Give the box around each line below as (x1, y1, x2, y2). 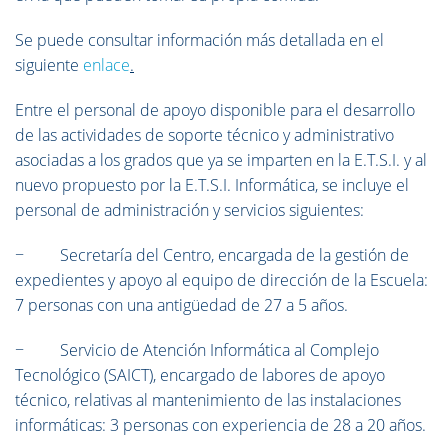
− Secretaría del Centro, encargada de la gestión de (15, 244, 409, 266)
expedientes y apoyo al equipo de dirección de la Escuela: (15, 269, 428, 291)
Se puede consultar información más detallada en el (15, 29, 384, 51)
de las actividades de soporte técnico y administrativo (15, 124, 394, 146)
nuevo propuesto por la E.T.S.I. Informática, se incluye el (15, 174, 409, 196)
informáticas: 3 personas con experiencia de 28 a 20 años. (15, 414, 430, 436)
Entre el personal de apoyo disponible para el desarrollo (15, 99, 415, 121)
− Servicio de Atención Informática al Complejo (15, 339, 379, 361)
